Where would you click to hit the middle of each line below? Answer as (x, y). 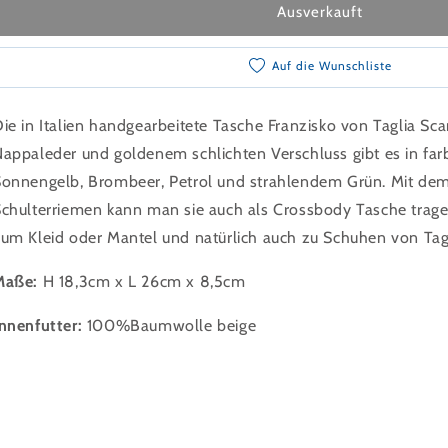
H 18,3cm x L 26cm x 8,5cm (142, 281)
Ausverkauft (320, 11)
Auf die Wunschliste (332, 65)
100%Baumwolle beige (169, 325)
